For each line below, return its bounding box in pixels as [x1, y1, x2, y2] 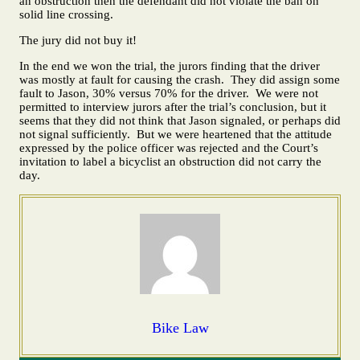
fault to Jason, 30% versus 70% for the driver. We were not [19, 86, 318, 100]
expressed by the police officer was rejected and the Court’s [19, 141, 318, 154]
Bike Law [151, 319, 209, 336]
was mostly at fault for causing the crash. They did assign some [19, 72, 340, 86]
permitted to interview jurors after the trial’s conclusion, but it [19, 100, 326, 113]
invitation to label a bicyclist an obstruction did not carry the [19, 154, 321, 168]
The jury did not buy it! [19, 33, 137, 47]
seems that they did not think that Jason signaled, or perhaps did [19, 113, 341, 127]
